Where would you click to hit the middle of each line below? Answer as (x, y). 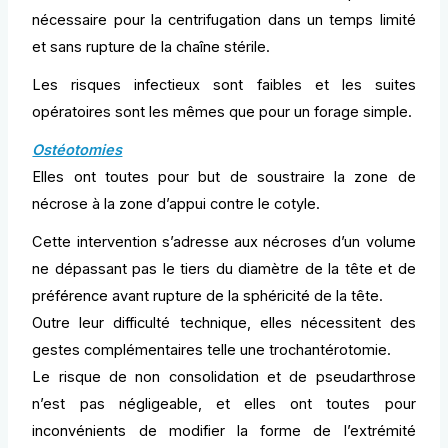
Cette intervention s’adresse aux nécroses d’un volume (224, 242)
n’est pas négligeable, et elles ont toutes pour (224, 404)
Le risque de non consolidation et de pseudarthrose (224, 377)
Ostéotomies (77, 150)
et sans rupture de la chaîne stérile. (151, 47)
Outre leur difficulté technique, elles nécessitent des (224, 323)
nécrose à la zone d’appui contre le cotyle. (176, 204)
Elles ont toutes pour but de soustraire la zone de (224, 177)
